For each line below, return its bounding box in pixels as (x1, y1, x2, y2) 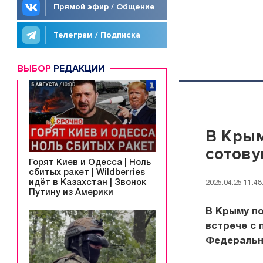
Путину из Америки (29, 188, 113, 197)
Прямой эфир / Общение (53, 2, 155, 12)
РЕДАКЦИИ (51, 63, 104, 75)
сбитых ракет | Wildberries (29, 168, 145, 177)
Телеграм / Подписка (53, 30, 140, 40)
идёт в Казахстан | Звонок (29, 178, 146, 187)
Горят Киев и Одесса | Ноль (29, 158, 151, 167)
